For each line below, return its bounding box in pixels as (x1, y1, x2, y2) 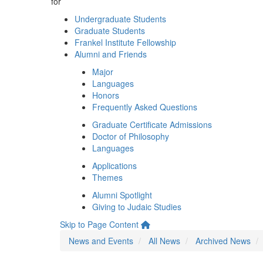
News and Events (69, 235, 133, 247)
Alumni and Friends (75, 48, 147, 60)
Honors (92, 89, 119, 101)
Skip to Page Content (60, 218, 139, 230)
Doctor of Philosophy (92, 130, 169, 142)
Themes (92, 171, 123, 183)
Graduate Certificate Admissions (92, 119, 212, 130)
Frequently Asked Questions (92, 101, 197, 113)
